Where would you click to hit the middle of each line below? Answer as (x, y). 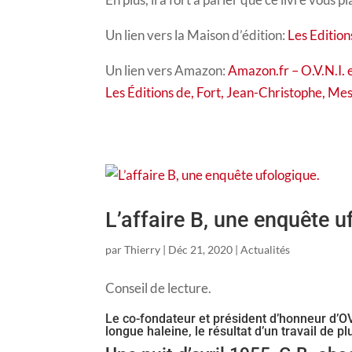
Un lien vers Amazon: (167, 70)
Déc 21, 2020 (201, 249)
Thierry (143, 249)
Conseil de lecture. (159, 288)
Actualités (266, 249)
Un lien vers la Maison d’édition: (197, 35)
